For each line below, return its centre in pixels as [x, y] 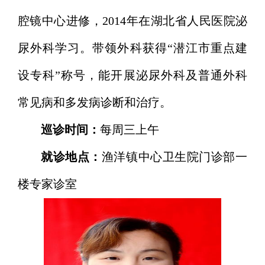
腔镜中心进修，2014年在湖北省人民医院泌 [132, 21]
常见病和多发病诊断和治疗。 [95, 103]
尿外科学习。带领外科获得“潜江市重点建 [132, 49]
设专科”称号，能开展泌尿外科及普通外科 [132, 76]
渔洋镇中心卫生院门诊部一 [174, 157]
